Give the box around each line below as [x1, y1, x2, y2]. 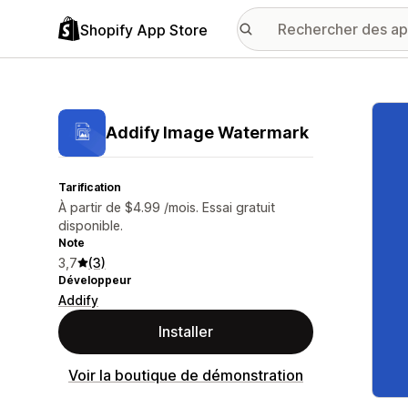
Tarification [58, 180, 121, 194]
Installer [158, 322, 213, 341]
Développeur [58, 273, 132, 287]
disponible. [58, 218, 123, 233]
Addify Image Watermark [106, 123, 309, 142]
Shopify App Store [80, 20, 208, 39]
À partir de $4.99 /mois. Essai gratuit [58, 199, 275, 215]
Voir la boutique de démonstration [68, 366, 303, 384]
